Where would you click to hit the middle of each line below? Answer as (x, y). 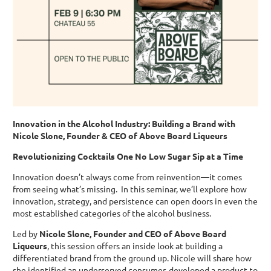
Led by (26, 233)
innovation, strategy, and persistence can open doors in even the (135, 201)
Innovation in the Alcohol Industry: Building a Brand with (124, 123)
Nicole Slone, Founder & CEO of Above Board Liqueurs (120, 135)
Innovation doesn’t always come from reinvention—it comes (127, 176)
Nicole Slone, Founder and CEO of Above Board (132, 233)
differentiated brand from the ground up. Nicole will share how (132, 257)
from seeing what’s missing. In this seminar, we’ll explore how (129, 188)
